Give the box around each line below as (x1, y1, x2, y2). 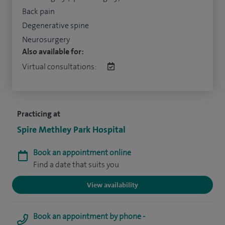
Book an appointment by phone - (33, 210, 145, 221)
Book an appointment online (33, 147, 131, 158)
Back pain (22, 6, 55, 17)
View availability (87, 180, 138, 189)
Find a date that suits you (33, 159, 119, 170)
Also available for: (22, 46, 84, 57)
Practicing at (17, 108, 60, 119)
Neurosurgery (22, 34, 70, 45)
